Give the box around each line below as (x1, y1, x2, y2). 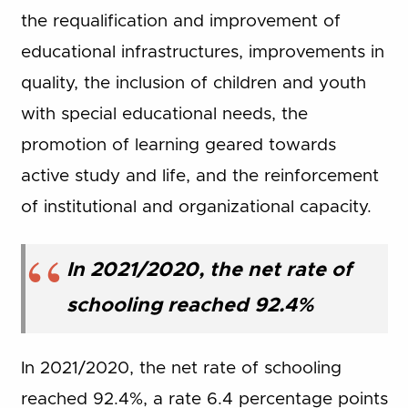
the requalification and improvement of (20, 13, 341, 30)
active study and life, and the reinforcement (20, 168, 379, 185)
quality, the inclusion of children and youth (20, 75, 366, 92)
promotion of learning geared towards (20, 137, 336, 154)
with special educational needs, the (20, 106, 308, 123)
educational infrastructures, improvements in (20, 44, 384, 61)
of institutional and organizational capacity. (20, 199, 372, 216)
